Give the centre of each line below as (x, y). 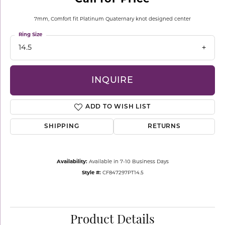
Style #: (91, 173)
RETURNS (164, 127)
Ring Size (30, 35)
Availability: (72, 162)
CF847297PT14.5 (123, 173)
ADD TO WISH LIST (118, 107)
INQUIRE (113, 80)
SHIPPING (62, 127)
